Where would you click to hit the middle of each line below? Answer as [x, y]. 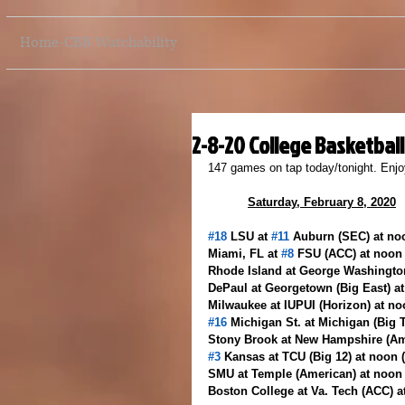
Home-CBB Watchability [99, 42]
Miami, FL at [245, 254]
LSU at [249, 236]
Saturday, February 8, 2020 [322, 202]
